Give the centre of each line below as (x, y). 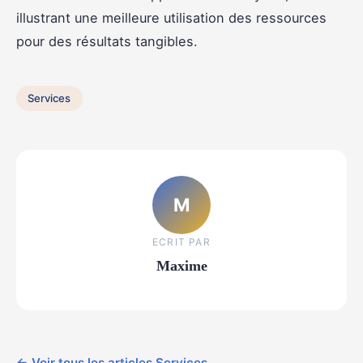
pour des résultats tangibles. (107, 41)
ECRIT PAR (181, 242)
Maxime (181, 266)
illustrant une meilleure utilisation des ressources (171, 17)
